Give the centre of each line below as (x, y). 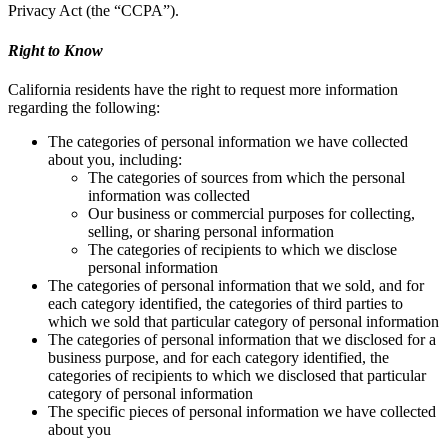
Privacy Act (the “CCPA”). (93, 11)
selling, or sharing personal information (211, 231)
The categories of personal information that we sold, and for (236, 285)
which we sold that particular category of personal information (243, 321)
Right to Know (55, 50)
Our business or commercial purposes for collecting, (251, 213)
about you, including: (115, 159)
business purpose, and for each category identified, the (218, 357)
